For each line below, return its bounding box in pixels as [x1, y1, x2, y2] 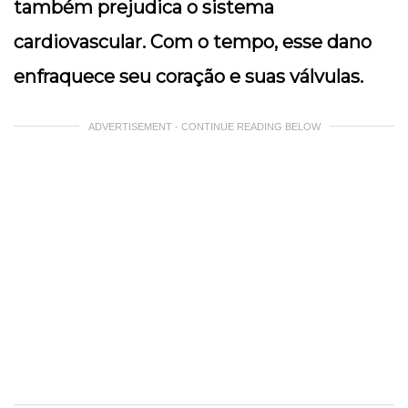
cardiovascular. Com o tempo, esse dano [14, 31, 372, 54]
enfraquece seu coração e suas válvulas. [14, 66, 363, 88]
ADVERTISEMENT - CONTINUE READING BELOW [87, 121, 321, 133]
